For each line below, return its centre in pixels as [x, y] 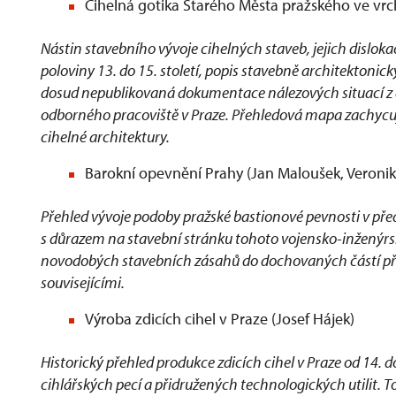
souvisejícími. [83, 282]
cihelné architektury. [105, 137]
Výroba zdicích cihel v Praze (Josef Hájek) [220, 319]
